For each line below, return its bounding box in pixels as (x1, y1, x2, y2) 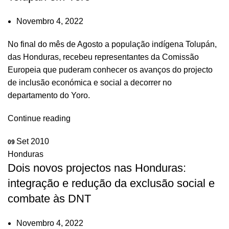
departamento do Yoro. (8, 91, 90, 100)
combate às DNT (8, 192, 91, 205)
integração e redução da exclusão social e (8, 177, 215, 190)
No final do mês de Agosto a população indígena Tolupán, (8, 40, 217, 49)
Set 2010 (16, 137, 49, 146)
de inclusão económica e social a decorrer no (8, 78, 172, 87)
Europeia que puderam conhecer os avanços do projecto (8, 65, 213, 74)
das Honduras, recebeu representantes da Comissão (8, 53, 199, 61)
